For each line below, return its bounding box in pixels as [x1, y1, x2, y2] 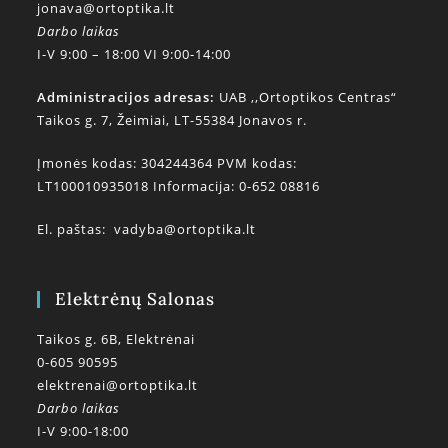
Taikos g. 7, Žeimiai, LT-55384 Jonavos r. [37, 110, 308, 129]
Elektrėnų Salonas [55, 287, 216, 310]
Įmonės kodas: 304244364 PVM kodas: [37, 153, 298, 172]
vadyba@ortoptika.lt [114, 219, 257, 238]
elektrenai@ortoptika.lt [37, 375, 199, 394]
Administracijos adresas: [37, 87, 220, 106]
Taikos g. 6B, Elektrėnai [37, 329, 196, 348]
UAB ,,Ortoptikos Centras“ [219, 87, 398, 106]
